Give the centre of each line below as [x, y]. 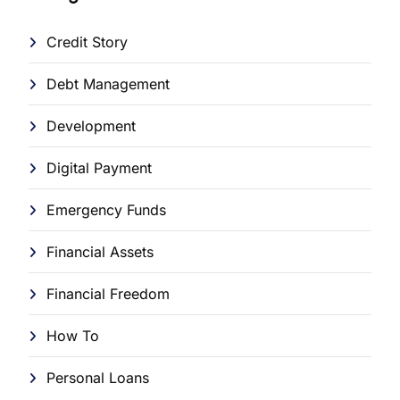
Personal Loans [98, 378]
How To [73, 336]
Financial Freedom [108, 294]
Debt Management [108, 84]
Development [91, 126]
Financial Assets [100, 252]
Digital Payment [99, 168]
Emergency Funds [106, 210]
